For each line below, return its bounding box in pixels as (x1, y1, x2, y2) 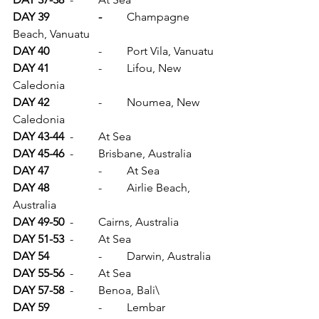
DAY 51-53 (13, 232, 64, 246)
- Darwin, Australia (127, 249, 211, 263)
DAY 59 (49, 300, 98, 315)
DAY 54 (13, 249, 49, 263)
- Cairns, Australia (98, 215, 179, 229)
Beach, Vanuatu (13, 27, 90, 41)
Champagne (127, 10, 192, 24)
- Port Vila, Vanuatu (127, 44, 214, 58)
